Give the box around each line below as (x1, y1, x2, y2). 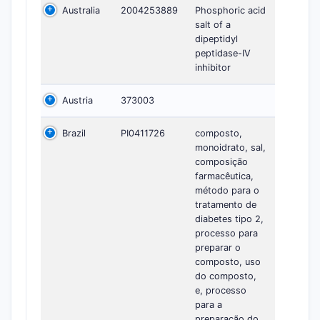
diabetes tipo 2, (195, 213, 264, 224)
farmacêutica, (195, 170, 254, 181)
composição (195, 156, 248, 167)
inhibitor (195, 61, 231, 73)
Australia (62, 4, 100, 16)
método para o (195, 184, 259, 196)
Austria (62, 94, 93, 106)
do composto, (195, 270, 256, 281)
